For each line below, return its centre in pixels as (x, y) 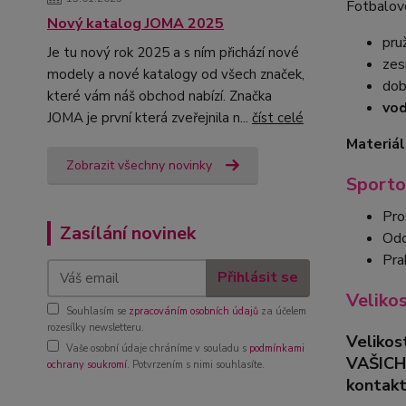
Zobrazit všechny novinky (139, 165)
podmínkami (277, 348)
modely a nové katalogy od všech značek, (176, 74)
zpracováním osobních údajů (193, 311)
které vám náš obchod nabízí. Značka (159, 96)
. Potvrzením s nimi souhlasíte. (196, 364)
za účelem (282, 311)
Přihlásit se (257, 278)
